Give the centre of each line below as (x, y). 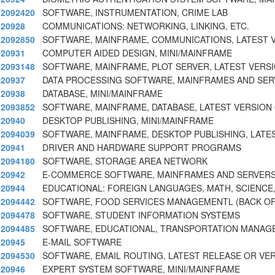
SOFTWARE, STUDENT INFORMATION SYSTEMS (141, 215)
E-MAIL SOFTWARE (82, 242)
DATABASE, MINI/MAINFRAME (103, 94)
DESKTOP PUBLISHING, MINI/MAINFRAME (128, 121)
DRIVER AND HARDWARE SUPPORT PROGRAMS (142, 148)
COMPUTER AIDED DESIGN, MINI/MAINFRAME (137, 53)
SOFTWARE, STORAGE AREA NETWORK (125, 161)
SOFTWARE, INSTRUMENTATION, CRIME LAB (135, 13)
